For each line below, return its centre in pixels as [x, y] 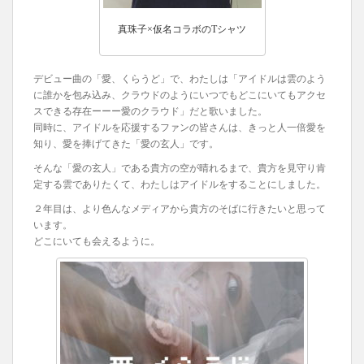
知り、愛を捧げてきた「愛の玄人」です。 [126, 144]
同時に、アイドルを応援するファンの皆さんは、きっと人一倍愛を [180, 128]
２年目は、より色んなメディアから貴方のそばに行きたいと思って [180, 209]
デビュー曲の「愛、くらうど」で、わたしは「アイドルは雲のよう [180, 79]
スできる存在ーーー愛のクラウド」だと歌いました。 [150, 112]
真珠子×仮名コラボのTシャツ [182, 30]
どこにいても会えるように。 [97, 242]
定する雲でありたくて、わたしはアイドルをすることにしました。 [180, 185]
